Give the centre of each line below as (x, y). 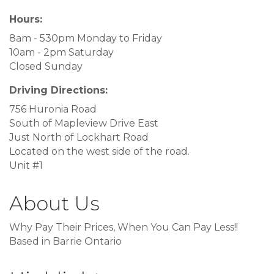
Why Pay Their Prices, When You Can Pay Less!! (124, 228)
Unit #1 (26, 166)
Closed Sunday (46, 67)
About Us (54, 204)
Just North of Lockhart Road (79, 138)
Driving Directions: (58, 91)
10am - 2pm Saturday (61, 53)
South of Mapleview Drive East (84, 124)
